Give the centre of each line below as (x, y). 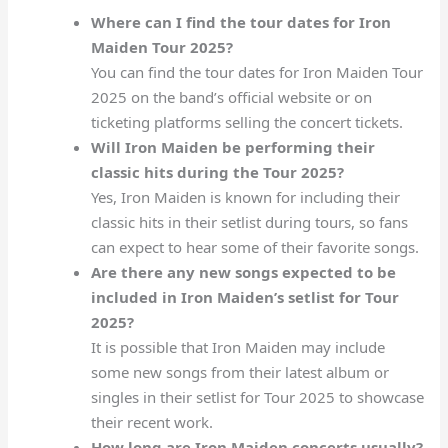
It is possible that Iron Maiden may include (237, 347)
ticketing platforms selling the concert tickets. (246, 122)
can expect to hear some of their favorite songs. (254, 247)
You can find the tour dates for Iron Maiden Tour (256, 72)
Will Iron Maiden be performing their (232, 147)
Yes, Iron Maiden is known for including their (245, 197)
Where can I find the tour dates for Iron (240, 22)
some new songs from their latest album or (239, 372)
